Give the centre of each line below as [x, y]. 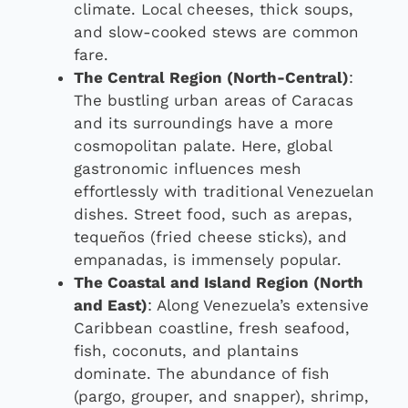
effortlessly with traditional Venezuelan [224, 191]
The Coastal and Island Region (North [219, 282]
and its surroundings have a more [204, 122]
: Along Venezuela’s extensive [258, 305]
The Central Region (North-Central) [211, 77]
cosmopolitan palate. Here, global [203, 145]
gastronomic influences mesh [188, 168]
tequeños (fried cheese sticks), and [210, 236]
